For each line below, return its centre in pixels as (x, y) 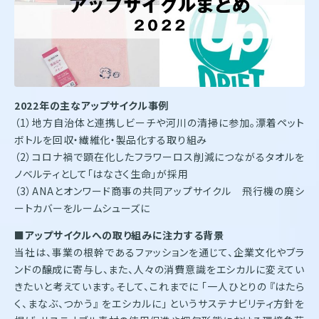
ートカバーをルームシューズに (82, 208)
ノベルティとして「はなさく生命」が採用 (101, 173)
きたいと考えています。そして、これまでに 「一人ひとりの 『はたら (159, 286)
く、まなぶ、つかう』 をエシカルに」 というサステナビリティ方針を (159, 303)
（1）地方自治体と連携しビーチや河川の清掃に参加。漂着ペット (159, 122)
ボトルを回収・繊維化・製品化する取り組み (111, 139)
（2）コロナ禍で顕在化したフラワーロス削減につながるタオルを (159, 156)
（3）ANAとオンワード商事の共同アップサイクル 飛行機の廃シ (159, 190)
